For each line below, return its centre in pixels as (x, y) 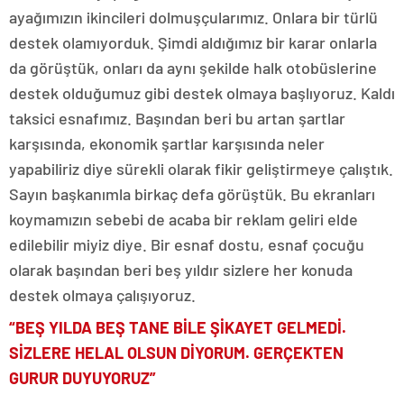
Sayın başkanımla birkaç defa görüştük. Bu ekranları (192, 194)
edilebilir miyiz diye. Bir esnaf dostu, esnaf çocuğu (187, 245)
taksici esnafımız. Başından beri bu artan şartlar (177, 119)
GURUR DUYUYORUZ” (83, 378)
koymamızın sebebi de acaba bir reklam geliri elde (184, 220)
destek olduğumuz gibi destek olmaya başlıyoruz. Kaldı (202, 93)
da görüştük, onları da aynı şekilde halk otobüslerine (193, 68)
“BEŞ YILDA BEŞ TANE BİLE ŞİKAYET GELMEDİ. (178, 328)
